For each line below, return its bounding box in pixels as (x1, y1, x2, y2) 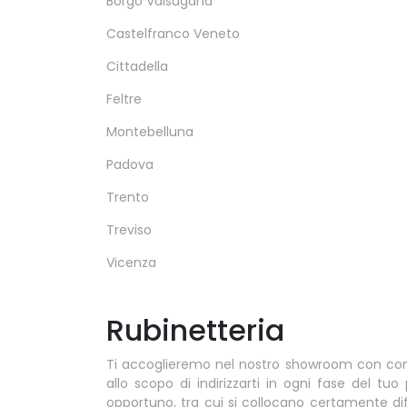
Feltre (106, 90, 142, 108)
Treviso (106, 221, 152, 239)
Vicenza (106, 253, 156, 272)
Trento (106, 188, 149, 206)
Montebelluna (106, 123, 194, 141)
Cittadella (106, 57, 168, 75)
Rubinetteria (106, 310, 284, 351)
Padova (106, 155, 154, 174)
